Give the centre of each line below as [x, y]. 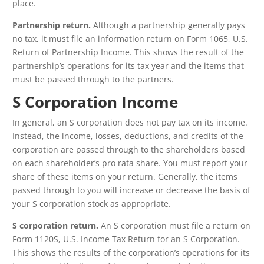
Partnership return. [52, 25]
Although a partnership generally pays [168, 25]
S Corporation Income [95, 102]
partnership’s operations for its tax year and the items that [128, 66]
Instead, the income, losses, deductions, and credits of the [128, 136]
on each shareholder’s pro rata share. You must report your [130, 163]
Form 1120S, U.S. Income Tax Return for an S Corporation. [126, 239]
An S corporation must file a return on [176, 226]
